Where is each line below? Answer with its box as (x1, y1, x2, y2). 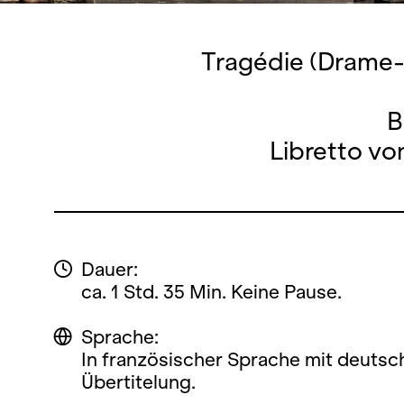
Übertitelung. (81, 372, 196, 392)
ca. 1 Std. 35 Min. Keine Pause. (81, 281, 342, 302)
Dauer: (81, 259, 138, 280)
